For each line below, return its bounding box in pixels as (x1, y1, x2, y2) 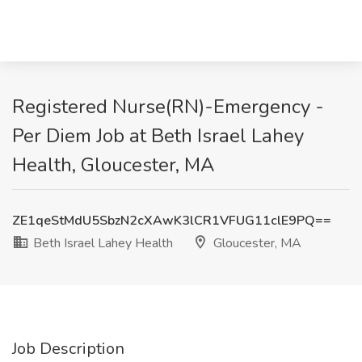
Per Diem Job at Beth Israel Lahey (12, 123, 304, 149)
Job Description (12, 338, 124, 360)
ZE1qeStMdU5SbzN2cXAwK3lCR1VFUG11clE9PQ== (12, 212, 331, 229)
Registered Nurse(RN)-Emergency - (12, 94, 324, 120)
